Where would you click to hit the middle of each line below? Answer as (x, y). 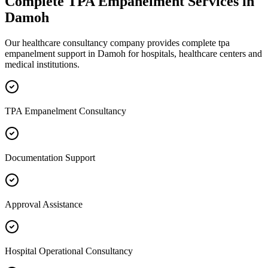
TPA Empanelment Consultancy (66, 111)
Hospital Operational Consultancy (69, 251)
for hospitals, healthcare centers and (194, 53)
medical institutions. (42, 64)
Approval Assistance (44, 204)
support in (76, 53)
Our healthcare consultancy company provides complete (112, 42)
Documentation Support (50, 157)
